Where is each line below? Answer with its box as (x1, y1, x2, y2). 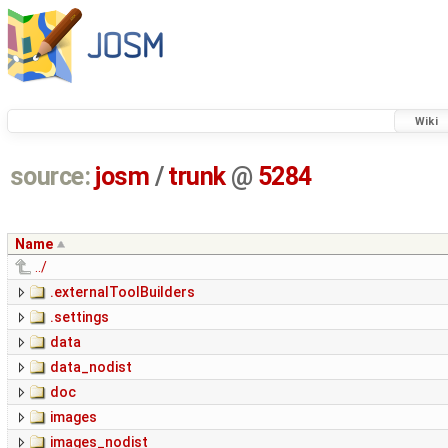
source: (9, 162, 91, 192)
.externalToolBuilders (50, 284, 195, 301)
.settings (50, 309, 109, 326)
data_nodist (50, 359, 132, 376)
